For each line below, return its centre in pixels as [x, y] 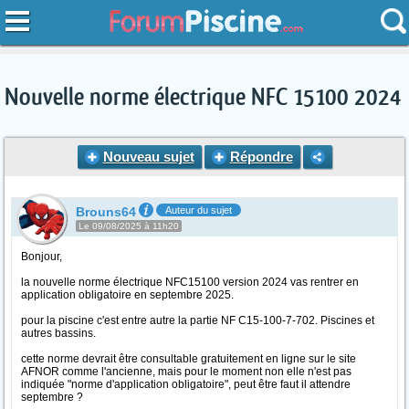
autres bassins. [58, 333]
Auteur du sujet [199, 210]
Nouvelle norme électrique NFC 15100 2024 [203, 98]
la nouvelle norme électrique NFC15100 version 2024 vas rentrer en [190, 282]
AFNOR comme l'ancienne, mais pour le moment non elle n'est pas [186, 372]
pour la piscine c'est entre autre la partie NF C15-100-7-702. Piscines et [198, 320]
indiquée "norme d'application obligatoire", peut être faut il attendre [186, 384]
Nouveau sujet [148, 157]
